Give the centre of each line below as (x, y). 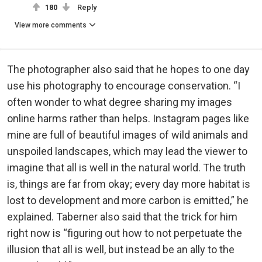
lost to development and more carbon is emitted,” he (128, 201)
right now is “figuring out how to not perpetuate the (125, 233)
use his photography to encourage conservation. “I (124, 86)
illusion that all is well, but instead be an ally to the (121, 250)
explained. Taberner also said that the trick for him (122, 217)
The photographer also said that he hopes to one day (128, 70)
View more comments (51, 25)
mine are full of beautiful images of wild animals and (127, 135)
